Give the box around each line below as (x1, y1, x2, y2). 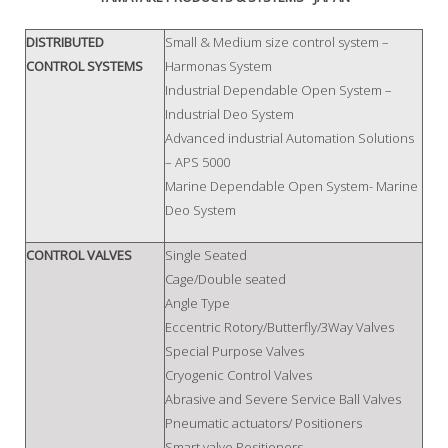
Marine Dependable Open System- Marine (165, 177, 418, 196)
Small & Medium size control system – (165, 33, 389, 52)
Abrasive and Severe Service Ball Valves (165, 390, 401, 409)
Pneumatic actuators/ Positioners (165, 414, 362, 433)
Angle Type (165, 294, 230, 313)
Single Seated (165, 246, 247, 265)
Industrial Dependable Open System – (165, 81, 392, 100)
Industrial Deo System (165, 105, 294, 124)
